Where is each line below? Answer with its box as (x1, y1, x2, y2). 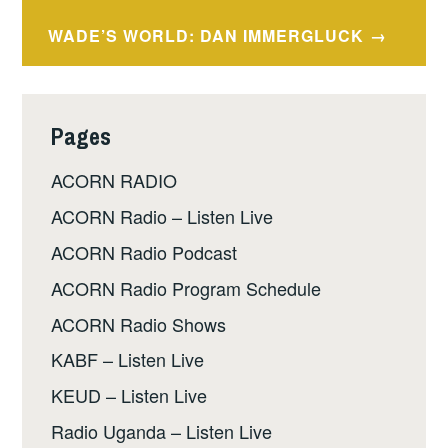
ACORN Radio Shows (51, 310, 227, 337)
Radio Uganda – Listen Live (51, 418, 273, 445)
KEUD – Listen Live (51, 382, 208, 409)
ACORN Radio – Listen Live (51, 203, 274, 230)
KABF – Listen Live (51, 346, 205, 373)
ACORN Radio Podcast (51, 239, 238, 266)
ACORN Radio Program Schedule (51, 274, 322, 301)
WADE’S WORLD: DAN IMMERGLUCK (47, 24, 364, 48)
